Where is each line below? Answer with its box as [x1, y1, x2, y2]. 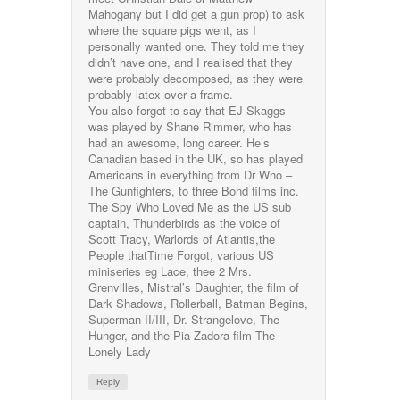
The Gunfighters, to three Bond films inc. [88, 181, 300, 199]
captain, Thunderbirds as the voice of [88, 213, 281, 231]
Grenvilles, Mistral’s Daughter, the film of [88, 278, 300, 296]
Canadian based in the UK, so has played [88, 149, 304, 167]
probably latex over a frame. [88, 85, 234, 103]
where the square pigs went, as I [88, 21, 257, 38]
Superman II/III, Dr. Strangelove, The [88, 310, 280, 328]
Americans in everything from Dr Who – [88, 165, 293, 183]
